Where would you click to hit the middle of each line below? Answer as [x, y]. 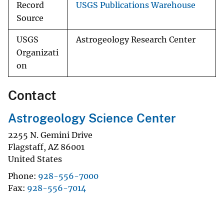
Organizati [37, 53]
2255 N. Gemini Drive [50, 135]
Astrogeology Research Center [136, 40]
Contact [32, 95]
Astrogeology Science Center [92, 118]
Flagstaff [26, 147]
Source [30, 18]
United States [35, 159]
